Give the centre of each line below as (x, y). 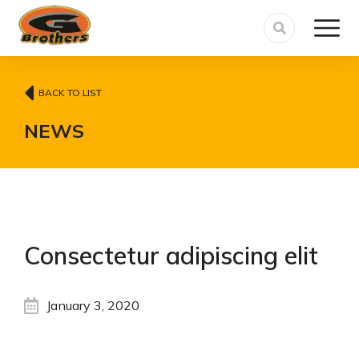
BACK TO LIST (70, 93)
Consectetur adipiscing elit (171, 256)
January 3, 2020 (93, 305)
